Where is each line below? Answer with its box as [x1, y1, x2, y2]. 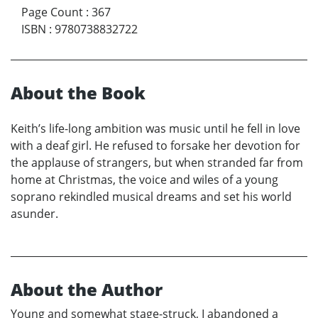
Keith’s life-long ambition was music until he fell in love [11, 121, 300, 137]
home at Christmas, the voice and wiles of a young [11, 172, 278, 188]
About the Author [11, 278, 163, 302]
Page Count [21, 4, 83, 21]
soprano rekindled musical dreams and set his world [11, 189, 292, 205]
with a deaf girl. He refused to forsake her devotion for [11, 138, 300, 154]
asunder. [11, 206, 58, 222]
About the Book [11, 81, 146, 105]
